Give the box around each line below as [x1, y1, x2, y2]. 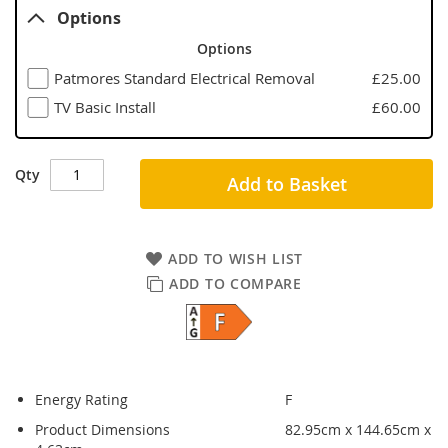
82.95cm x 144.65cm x [285, 419, 431, 439]
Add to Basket [226, 171, 347, 196]
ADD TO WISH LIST [167, 248, 304, 268]
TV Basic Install [53, 97, 156, 117]
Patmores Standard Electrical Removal [53, 68, 315, 88]
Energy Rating [35, 389, 128, 409]
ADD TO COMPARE [169, 273, 302, 293]
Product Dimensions [35, 419, 170, 439]
